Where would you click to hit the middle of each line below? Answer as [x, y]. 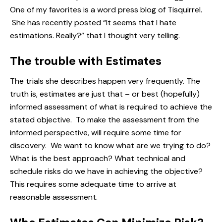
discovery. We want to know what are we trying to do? [110, 146]
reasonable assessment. [54, 197]
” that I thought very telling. [131, 36]
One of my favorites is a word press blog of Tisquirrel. [106, 10]
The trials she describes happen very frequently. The [105, 81]
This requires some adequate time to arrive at [93, 184]
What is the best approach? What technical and [98, 159]
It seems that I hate [141, 23]
